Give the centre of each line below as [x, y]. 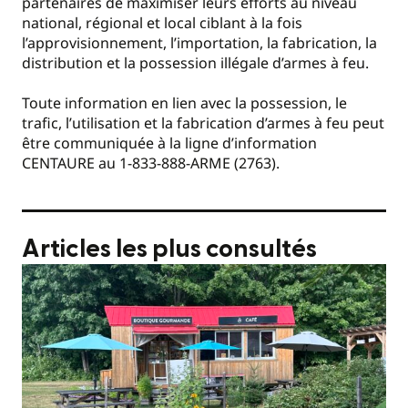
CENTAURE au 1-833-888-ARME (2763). [151, 163]
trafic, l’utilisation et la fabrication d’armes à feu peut [203, 123]
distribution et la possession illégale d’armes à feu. [195, 62]
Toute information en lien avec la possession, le [184, 103]
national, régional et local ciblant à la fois [162, 22]
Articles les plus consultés [169, 250]
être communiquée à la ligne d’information [169, 143]
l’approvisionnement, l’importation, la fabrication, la [199, 42]
